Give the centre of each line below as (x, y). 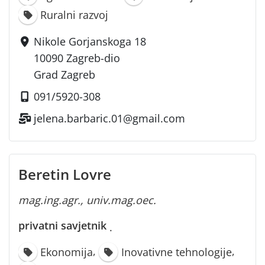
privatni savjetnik (62, 225)
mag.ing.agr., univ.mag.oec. (87, 200)
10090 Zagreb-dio (77, 58)
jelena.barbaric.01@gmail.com (110, 119)
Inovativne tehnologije (176, 252)
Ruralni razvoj (75, 15)
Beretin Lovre (65, 174)
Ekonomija (67, 252)
